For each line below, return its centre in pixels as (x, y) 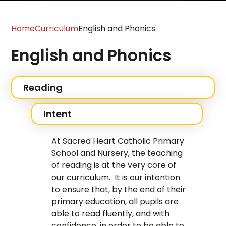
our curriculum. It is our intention (116, 177)
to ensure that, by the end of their (119, 189)
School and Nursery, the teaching (117, 153)
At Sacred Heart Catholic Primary (118, 141)
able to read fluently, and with (111, 213)
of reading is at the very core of (114, 165)
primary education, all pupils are (115, 201)
